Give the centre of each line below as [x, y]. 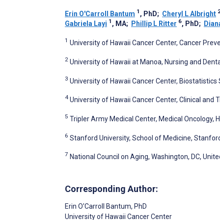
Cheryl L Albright [189, 14]
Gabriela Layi [86, 24]
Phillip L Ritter [154, 24]
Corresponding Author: [111, 189]
